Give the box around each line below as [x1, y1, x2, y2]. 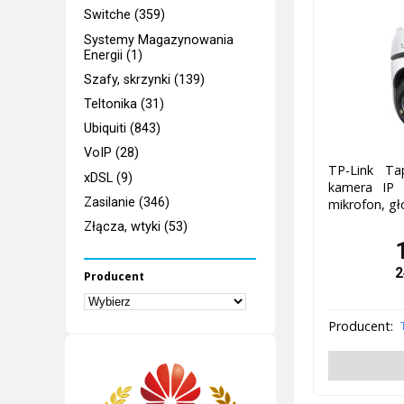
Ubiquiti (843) [84, 121, 161, 137]
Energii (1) [84, 47, 143, 63]
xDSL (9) [84, 170, 133, 186]
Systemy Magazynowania [84, 32, 234, 48]
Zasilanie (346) [84, 194, 170, 210]
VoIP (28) [84, 145, 140, 161]
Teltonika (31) [84, 96, 165, 112]
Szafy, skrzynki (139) [84, 71, 206, 87]
